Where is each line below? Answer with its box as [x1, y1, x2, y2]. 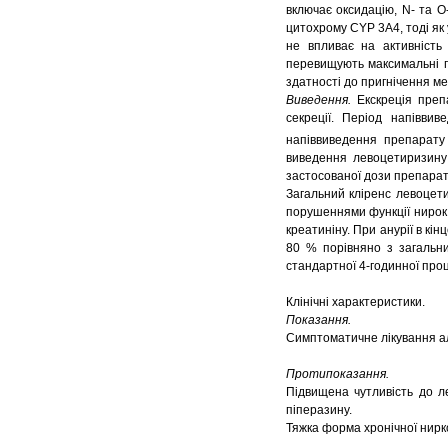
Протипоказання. [286, 366, 389, 381]
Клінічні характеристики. [286, 294, 425, 309]
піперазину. [286, 402, 352, 417]
